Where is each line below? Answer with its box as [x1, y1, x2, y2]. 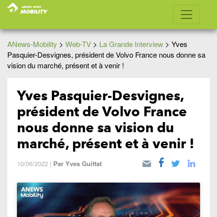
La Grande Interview [99, 39, 163, 49]
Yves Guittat [65, 159, 102, 168]
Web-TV [65, 39, 91, 49]
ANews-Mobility [7, 39, 57, 49]
